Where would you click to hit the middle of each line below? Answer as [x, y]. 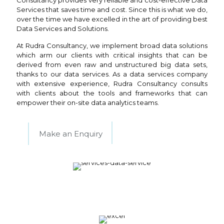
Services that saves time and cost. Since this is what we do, [112, 9]
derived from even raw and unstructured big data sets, [112, 64]
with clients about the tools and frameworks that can [112, 93]
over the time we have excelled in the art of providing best [112, 19]
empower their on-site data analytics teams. [88, 102]
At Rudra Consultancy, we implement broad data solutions [112, 45]
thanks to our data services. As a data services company [112, 74]
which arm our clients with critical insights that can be [112, 55]
